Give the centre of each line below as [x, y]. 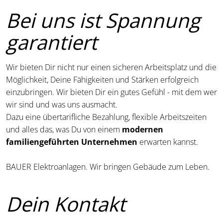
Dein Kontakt [66, 204]
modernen [143, 129]
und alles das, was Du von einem [64, 129]
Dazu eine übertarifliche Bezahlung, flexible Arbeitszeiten [106, 117]
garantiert [52, 42]
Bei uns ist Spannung [103, 20]
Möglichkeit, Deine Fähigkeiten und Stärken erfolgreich [102, 79]
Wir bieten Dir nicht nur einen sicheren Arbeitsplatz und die [111, 67]
